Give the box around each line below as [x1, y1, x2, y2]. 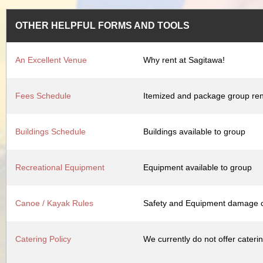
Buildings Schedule [15, 126, 86, 136]
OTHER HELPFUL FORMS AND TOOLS [15, 20, 190, 31]
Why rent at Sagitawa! [143, 55, 225, 65]
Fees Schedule [15, 90, 71, 100]
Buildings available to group [143, 126, 245, 136]
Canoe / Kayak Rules [15, 198, 93, 208]
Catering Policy [15, 234, 71, 244]
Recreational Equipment [15, 162, 104, 172]
